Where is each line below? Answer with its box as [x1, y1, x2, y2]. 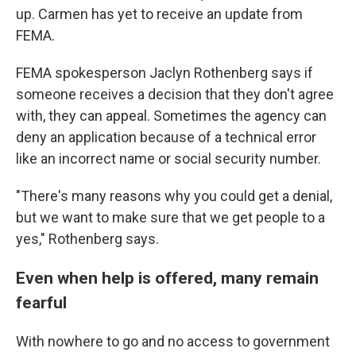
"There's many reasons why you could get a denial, [16, 188, 332, 204]
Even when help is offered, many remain [16, 268, 319, 288]
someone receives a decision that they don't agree [16, 86, 334, 103]
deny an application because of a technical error [16, 129, 316, 145]
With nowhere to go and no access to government [16, 333, 330, 350]
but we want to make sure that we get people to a [16, 209, 325, 226]
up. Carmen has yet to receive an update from [16, 6, 303, 22]
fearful [16, 292, 67, 312]
